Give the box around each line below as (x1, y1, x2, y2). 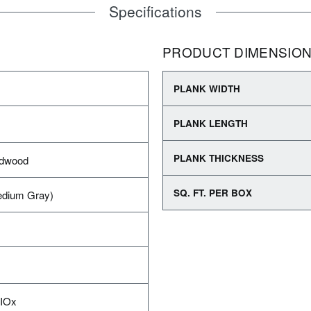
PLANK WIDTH (174, 82, 240, 95)
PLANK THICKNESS (174, 151, 264, 165)
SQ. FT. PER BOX (174, 186, 252, 199)
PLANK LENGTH (174, 117, 248, 130)
